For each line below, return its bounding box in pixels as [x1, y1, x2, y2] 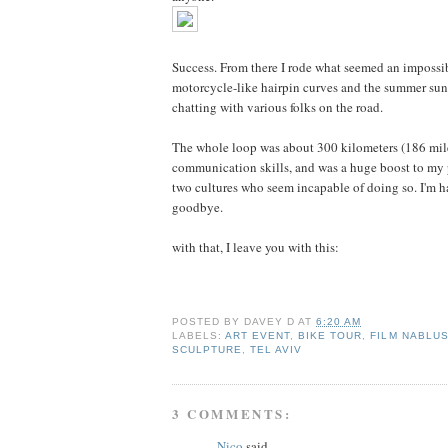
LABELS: [172, 330, 226, 342]
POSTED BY [172, 316, 245, 328]
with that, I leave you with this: [172, 238, 339, 257]
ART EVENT [225, 330, 291, 342]
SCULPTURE [172, 344, 243, 356]
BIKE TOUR [298, 330, 363, 342]
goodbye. [172, 198, 223, 217]
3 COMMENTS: [172, 403, 292, 423]
